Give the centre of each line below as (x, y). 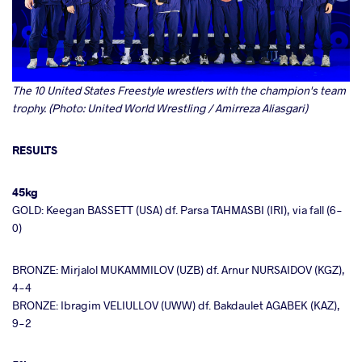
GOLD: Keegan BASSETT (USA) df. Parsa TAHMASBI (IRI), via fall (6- (177, 210)
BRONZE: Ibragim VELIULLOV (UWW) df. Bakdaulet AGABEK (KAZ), (176, 305)
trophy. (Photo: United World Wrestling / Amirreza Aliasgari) (160, 108)
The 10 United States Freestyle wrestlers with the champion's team (179, 90)
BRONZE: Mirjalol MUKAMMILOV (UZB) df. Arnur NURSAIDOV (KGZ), (179, 270)
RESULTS (35, 150)
